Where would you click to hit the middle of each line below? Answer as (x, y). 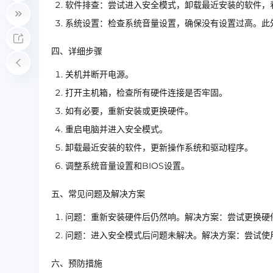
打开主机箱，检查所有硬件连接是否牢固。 (146, 93)
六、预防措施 (77, 263)
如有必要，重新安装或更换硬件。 (129, 111)
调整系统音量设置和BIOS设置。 (127, 166)
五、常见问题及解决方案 (98, 194)
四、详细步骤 (77, 51)
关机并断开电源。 (99, 74)
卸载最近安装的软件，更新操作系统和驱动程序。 (159, 147)
